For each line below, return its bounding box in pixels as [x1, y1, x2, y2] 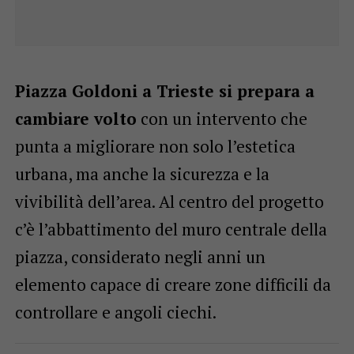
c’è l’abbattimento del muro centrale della [14, 217, 327, 240]
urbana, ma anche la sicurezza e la [14, 162, 269, 185]
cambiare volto [14, 107, 137, 130]
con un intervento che [136, 107, 307, 130]
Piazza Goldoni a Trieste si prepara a [14, 79, 314, 102]
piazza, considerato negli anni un [14, 245, 265, 268]
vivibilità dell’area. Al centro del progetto [14, 190, 324, 213]
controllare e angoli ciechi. [14, 300, 217, 323]
